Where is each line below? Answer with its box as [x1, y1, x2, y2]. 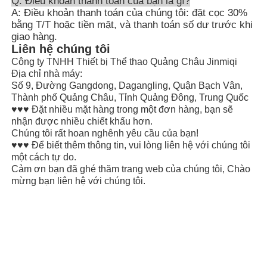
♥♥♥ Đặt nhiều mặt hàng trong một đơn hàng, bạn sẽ [11, 104, 234, 114]
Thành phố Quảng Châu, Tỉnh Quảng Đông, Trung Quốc [11, 92, 249, 103]
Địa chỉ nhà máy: [11, 68, 83, 79]
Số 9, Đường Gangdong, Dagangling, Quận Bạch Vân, [11, 80, 243, 91]
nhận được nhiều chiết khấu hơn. [11, 116, 153, 126]
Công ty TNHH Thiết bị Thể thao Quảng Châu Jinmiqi [11, 56, 238, 67]
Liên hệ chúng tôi [11, 42, 111, 55]
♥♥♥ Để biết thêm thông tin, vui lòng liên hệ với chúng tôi [11, 139, 251, 150]
